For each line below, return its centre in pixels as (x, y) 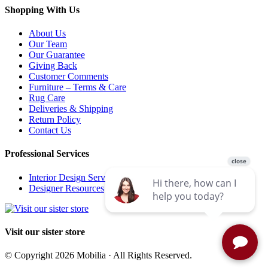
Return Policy (55, 119)
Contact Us (50, 130)
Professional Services (47, 154)
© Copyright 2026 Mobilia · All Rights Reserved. (98, 255)
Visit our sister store (45, 232)
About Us (47, 33)
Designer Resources (66, 188)
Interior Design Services (74, 177)
